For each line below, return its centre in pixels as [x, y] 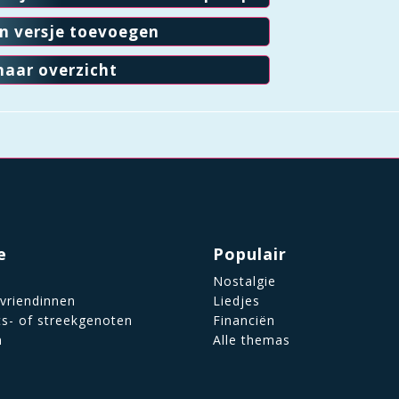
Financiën [244, 320]
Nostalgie [244, 281]
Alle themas [251, 340]
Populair [249, 254]
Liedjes [236, 301]
